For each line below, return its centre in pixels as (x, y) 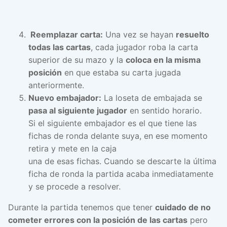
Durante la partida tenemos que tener (82, 207)
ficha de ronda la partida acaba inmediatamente (121, 174)
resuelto (193, 35)
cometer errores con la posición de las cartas (98, 220)
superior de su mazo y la (77, 60)
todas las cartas (60, 47)
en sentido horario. (164, 111)
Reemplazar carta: (66, 35)
